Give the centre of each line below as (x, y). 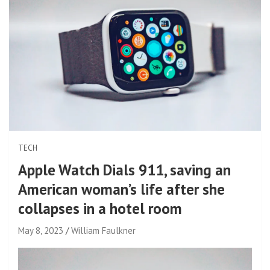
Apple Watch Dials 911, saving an (124, 170)
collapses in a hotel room (100, 208)
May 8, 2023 (41, 230)
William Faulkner (103, 230)
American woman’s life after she (121, 189)
